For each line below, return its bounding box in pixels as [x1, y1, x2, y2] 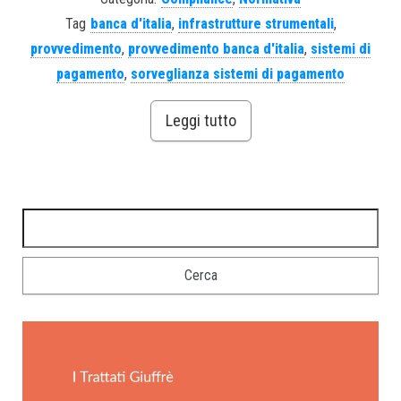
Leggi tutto [165, 111, 236, 131]
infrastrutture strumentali [177, 15, 334, 33]
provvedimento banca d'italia [128, 40, 304, 58]
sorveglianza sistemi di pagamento [131, 65, 345, 83]
